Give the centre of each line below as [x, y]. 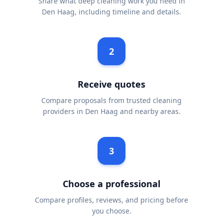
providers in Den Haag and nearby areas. [111, 111]
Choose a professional [111, 184]
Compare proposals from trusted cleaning [111, 100]
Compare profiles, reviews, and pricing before [111, 200]
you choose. [111, 211]
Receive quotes [111, 84]
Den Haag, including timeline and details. [111, 12]
